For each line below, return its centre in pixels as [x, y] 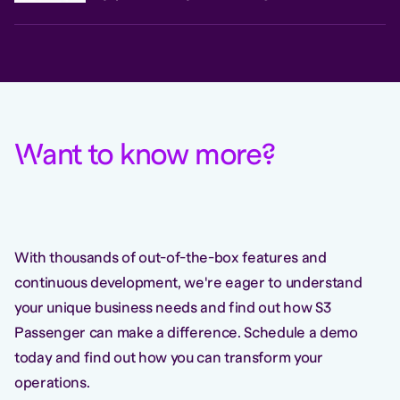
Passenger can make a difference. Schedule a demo [186, 333]
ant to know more [152, 156]
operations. [52, 383]
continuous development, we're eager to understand [188, 283]
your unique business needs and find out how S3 [173, 308]
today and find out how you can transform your [169, 358]
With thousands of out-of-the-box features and [171, 258]
